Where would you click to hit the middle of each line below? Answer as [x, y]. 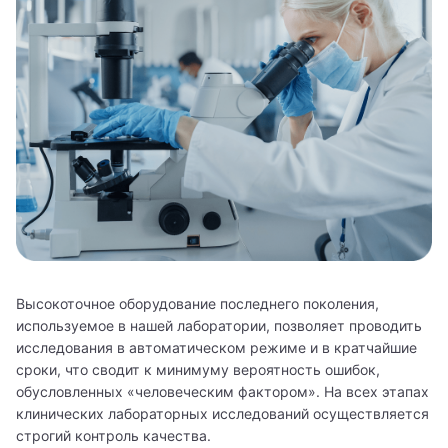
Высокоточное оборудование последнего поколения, [197, 303]
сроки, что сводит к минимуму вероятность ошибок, [198, 369]
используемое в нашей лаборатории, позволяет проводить [219, 325]
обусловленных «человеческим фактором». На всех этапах [222, 391]
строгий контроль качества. [113, 435]
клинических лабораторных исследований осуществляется [222, 413]
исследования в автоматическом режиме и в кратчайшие [216, 347]
